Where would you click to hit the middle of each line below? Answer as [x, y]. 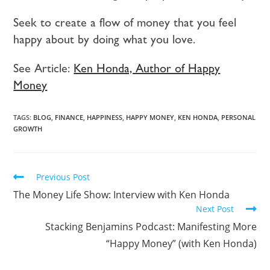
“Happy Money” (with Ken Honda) [181, 243]
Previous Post [63, 177]
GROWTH [28, 128]
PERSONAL [239, 117]
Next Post [215, 209]
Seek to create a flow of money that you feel [125, 22]
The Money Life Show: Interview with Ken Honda [122, 194]
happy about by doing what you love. [105, 39]
